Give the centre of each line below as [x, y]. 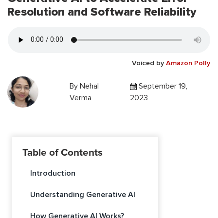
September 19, [162, 86]
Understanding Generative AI [83, 195]
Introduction [53, 173]
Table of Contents [63, 153]
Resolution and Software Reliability [102, 12]
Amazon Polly [188, 63]
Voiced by [149, 63]
